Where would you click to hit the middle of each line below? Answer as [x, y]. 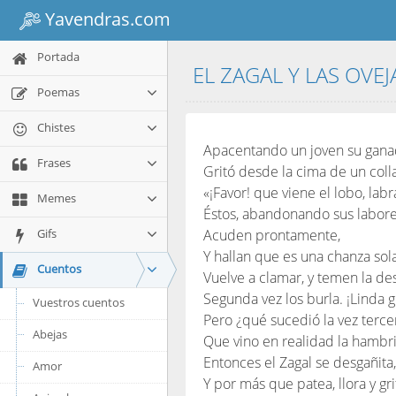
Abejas [50, 334]
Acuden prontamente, [272, 235]
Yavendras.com [106, 19]
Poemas [57, 92]
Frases [53, 163]
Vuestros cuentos [79, 302]
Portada [57, 57]
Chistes [55, 127]
